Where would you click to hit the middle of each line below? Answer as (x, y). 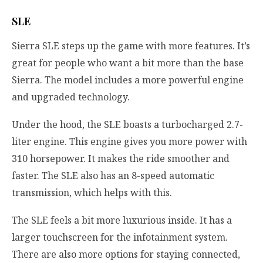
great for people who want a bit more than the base (128, 63)
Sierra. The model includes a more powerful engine (128, 80)
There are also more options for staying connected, (126, 254)
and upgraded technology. (71, 97)
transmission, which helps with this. (92, 192)
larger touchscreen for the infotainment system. (120, 237)
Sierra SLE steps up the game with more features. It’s (131, 45)
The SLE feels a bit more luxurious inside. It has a (122, 220)
